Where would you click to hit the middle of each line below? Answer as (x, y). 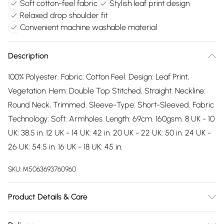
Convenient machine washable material (88, 27)
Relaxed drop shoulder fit (64, 15)
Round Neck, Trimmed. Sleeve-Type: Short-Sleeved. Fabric (111, 105)
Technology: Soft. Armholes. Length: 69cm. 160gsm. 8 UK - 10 (111, 119)
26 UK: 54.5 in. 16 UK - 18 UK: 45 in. (65, 147)
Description (28, 56)
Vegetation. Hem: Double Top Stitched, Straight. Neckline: (107, 91)
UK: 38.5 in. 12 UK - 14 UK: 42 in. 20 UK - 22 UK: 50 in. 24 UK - (109, 133)
